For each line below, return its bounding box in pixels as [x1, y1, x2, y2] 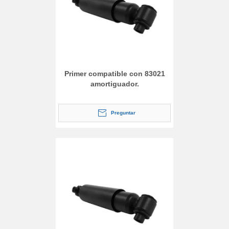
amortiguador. [90, 79, 139, 88]
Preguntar [111, 109, 135, 116]
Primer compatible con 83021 [64, 69, 165, 78]
